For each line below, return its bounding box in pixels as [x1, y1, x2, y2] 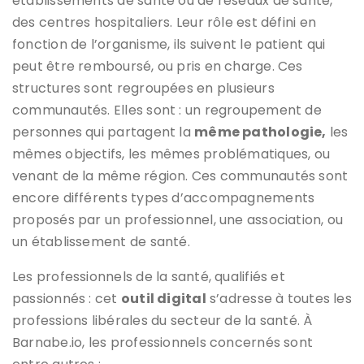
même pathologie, [194, 122, 327, 141]
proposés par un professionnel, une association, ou [12, 210, 344, 229]
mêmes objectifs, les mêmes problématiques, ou [12, 144, 331, 163]
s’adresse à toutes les [206, 288, 352, 308]
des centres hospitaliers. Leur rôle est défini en [12, 12, 317, 32]
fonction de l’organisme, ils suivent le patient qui [12, 34, 326, 54]
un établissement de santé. [12, 232, 194, 251]
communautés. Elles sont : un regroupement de [12, 100, 322, 119]
